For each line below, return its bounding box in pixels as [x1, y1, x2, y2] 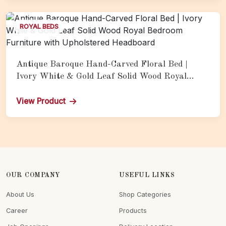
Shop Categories [119, 191, 171, 199]
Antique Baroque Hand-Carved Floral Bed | [16, 60, 188, 69]
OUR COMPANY [6, 172, 61, 179]
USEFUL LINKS [119, 172, 175, 179]
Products [119, 207, 147, 215]
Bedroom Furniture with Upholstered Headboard [16, 84, 210, 93]
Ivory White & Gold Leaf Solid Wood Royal [16, 72, 187, 81]
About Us [6, 191, 34, 199]
